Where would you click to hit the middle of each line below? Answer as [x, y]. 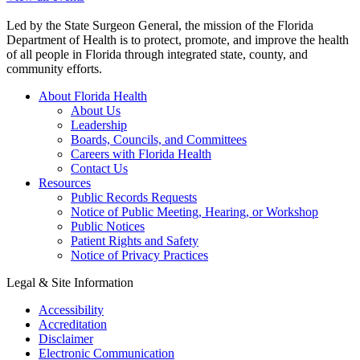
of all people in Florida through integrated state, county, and [157, 54]
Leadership [99, 125]
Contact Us [99, 168]
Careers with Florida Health [141, 153]
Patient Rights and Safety [135, 240]
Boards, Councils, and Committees [159, 139]
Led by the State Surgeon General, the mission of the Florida [160, 25]
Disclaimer [66, 338]
